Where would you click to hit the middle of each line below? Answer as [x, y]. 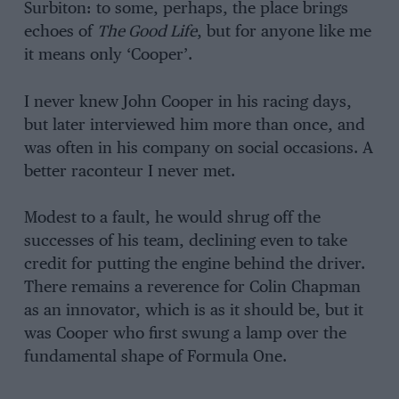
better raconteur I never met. [129, 171]
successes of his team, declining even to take [185, 242]
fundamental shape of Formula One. [155, 358]
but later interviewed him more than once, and [194, 125]
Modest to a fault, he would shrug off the [172, 219]
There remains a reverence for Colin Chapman [192, 288]
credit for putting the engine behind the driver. [194, 265]
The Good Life [147, 33]
